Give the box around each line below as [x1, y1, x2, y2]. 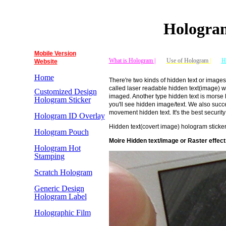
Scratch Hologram [34, 167, 92, 177]
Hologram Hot [34, 143, 81, 152]
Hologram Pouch [34, 127, 89, 136]
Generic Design [34, 184, 84, 193]
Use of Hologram [166, 56, 210, 64]
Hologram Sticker [34, 95, 91, 104]
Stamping [34, 151, 65, 160]
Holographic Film [34, 208, 91, 217]
